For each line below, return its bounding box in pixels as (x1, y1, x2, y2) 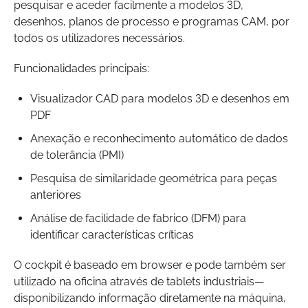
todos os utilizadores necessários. (14, 31, 185, 45)
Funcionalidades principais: (14, 61, 149, 75)
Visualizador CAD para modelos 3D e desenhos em (30, 91, 289, 105)
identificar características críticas (30, 228, 194, 241)
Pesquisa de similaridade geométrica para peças (30, 171, 277, 185)
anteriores (30, 188, 81, 201)
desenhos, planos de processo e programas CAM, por (14, 14, 289, 28)
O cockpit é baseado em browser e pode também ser (14, 258, 286, 272)
